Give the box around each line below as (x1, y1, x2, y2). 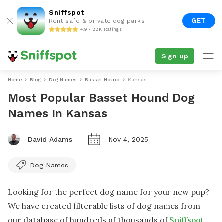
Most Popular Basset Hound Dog (8, 91, 195, 105)
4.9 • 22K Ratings (80, 26, 122, 32)
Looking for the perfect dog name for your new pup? (8, 187, 209, 197)
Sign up (161, 52, 188, 60)
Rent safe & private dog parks (49, 17, 145, 24)
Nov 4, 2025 (108, 135, 148, 143)
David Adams (28, 135, 72, 143)
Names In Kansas (8, 107, 107, 120)
